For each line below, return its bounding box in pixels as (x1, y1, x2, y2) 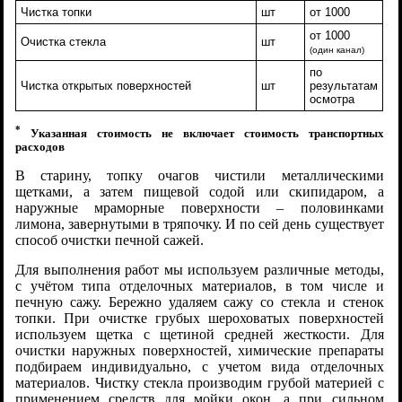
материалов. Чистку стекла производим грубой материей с (15, 375, 384, 391)
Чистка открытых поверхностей (21, 78, 192, 92)
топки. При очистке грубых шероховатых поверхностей (15, 310, 384, 327)
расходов (15, 141, 66, 154)
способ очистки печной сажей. (15, 232, 205, 249)
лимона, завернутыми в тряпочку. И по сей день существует (15, 216, 384, 232)
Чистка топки (21, 4, 92, 19)
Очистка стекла (21, 34, 107, 48)
